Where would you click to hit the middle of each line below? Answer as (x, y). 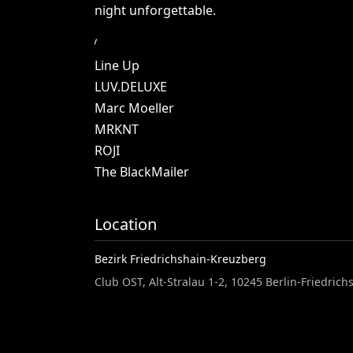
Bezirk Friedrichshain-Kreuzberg (181, 259)
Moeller (152, 108)
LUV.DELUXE (131, 87)
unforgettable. (173, 10)
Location (126, 224)
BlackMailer (155, 172)
